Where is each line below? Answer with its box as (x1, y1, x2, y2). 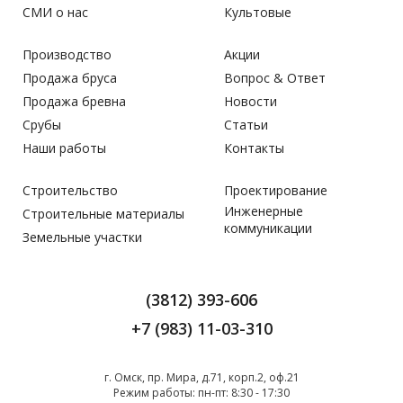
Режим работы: (113, 385, 195, 400)
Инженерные (224, 202, 303, 219)
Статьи (224, 116, 268, 133)
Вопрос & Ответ (224, 69, 326, 86)
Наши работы (22, 139, 106, 157)
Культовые (224, 4, 291, 21)
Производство (22, 46, 112, 63)
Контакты (224, 139, 284, 157)
